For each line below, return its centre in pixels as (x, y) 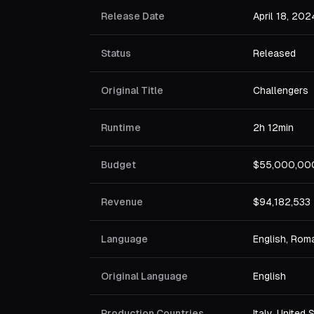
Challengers (281, 90)
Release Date (133, 16)
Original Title (132, 90)
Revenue (122, 202)
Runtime (121, 128)
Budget (118, 165)
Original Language (144, 276)
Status (116, 53)
